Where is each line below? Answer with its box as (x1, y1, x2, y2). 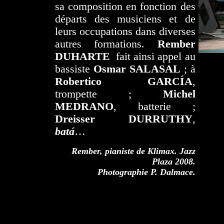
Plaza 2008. (151, 156, 195, 166)
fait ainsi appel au (109, 50, 195, 62)
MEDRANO (54, 100, 113, 112)
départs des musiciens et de (54, 13, 195, 25)
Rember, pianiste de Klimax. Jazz (71, 146, 195, 156)
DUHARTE (54, 50, 110, 62)
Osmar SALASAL (93, 63, 180, 75)
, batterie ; (113, 100, 195, 112)
